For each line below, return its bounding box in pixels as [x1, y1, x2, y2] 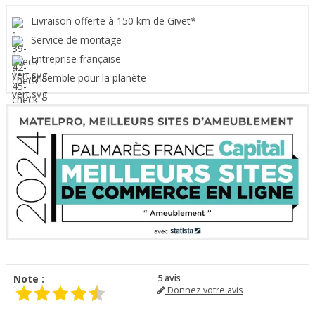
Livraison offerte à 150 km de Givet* [31, 14, 199, 28]
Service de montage [31, 33, 124, 47]
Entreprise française [31, 52, 124, 66]
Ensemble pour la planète [31, 71, 149, 85]
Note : [13, 272, 44, 286]
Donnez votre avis [165, 284, 243, 297]
